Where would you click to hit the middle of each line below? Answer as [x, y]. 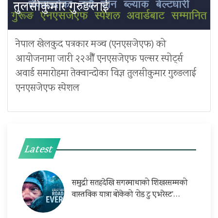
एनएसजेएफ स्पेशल [47, 88]
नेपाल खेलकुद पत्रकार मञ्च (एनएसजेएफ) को [91, 44]
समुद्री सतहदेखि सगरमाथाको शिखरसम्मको [130, 183]
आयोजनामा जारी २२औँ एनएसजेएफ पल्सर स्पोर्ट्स [99, 59]
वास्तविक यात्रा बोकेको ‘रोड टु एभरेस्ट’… [126, 195]
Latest [39, 150]
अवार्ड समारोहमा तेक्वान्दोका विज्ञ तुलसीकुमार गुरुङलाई [106, 73]
